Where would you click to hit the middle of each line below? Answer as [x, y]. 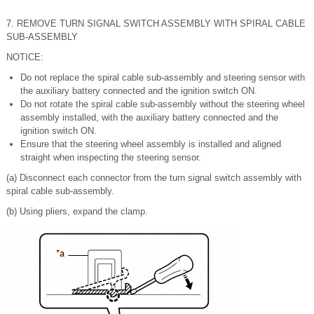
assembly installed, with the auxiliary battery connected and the [149, 117]
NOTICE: [25, 57]
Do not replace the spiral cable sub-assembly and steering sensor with [163, 77]
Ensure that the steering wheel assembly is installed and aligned [151, 144]
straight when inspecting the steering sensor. [111, 157]
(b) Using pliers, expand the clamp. [77, 211]
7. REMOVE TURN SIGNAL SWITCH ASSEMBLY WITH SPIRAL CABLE [156, 23]
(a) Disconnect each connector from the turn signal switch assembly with [154, 178]
